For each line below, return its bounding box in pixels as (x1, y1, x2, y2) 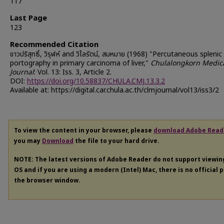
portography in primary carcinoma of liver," (10, 57, 150, 68)
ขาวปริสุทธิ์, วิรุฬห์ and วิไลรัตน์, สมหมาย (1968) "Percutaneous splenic (10, 48, 222, 59)
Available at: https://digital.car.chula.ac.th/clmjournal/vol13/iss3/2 (10, 84, 219, 95)
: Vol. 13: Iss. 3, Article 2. (34, 66, 111, 77)
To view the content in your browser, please (14, 125, 153, 135)
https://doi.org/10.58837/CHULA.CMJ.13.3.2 (27, 75, 165, 86)
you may (14, 136, 42, 145)
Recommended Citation (10, 38, 98, 50)
